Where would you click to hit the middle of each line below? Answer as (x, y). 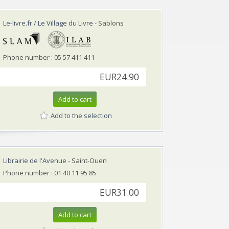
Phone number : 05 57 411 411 (49, 57)
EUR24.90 (119, 77)
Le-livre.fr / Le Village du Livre (48, 23)
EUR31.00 (119, 192)
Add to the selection (81, 116)
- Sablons (108, 23)
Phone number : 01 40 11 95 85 (50, 173)
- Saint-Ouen (87, 160)
